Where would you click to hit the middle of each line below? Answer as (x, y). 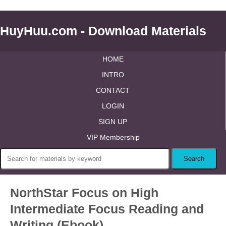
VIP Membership (113, 137)
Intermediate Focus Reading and (107, 209)
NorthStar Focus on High (84, 193)
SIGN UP (113, 122)
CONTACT (113, 90)
